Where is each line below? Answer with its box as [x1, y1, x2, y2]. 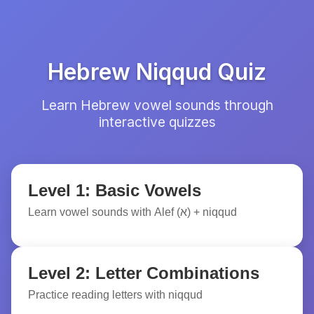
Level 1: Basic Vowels [28, 181, 201, 200]
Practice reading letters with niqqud [28, 289, 203, 301]
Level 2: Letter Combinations [28, 264, 259, 282]
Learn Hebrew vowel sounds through [41, 97, 273, 114]
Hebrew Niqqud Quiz [48, 58, 266, 86]
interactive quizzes [98, 114, 216, 130]
